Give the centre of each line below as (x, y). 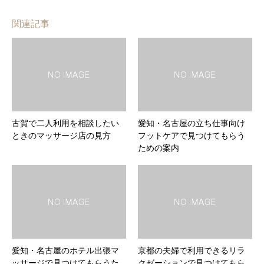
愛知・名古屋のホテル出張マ (65, 250)
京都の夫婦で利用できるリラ (192, 250)
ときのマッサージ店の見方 (61, 136)
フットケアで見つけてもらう (192, 136)
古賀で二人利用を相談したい (65, 123)
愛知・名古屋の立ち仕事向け (192, 123)
